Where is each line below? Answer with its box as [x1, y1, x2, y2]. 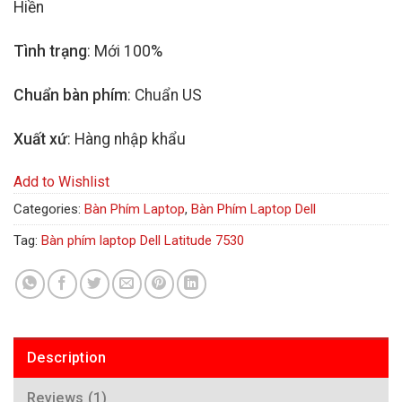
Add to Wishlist [13, 172, 109, 190]
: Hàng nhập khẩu [67, 129, 186, 148]
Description [27, 348, 107, 366]
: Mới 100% [87, 42, 162, 61]
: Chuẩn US [127, 86, 202, 105]
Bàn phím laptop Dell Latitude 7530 [41, 232, 244, 249]
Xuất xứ [13, 129, 67, 148]
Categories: [13, 200, 84, 217]
